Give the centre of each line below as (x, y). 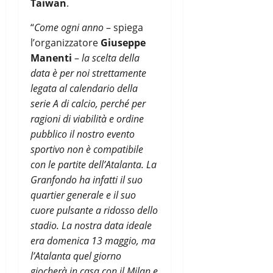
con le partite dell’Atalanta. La (94, 164)
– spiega (123, 27)
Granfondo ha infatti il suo (87, 179)
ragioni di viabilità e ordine (87, 119)
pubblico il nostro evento (83, 134)
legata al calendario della (84, 88)
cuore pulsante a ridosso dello (94, 210)
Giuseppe (123, 42)
